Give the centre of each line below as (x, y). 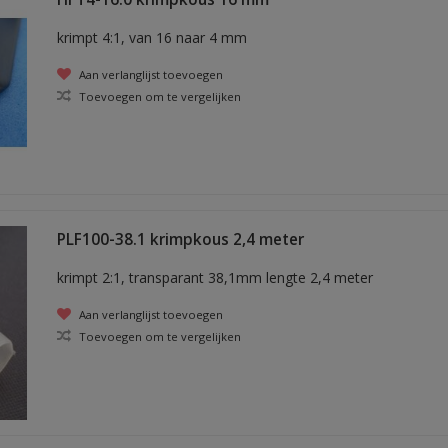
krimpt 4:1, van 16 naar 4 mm (151, 37)
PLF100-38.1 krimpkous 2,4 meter (180, 239)
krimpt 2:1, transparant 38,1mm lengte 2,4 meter (214, 277)
